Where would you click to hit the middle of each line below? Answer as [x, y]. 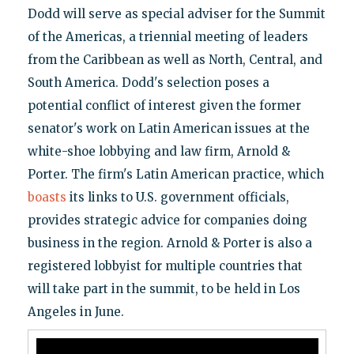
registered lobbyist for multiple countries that [165, 265]
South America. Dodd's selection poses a [148, 82]
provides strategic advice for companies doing [167, 220]
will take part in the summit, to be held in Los [164, 288]
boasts [47, 197]
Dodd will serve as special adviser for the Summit [176, 13]
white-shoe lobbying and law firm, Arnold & [158, 151]
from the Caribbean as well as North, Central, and [175, 59]
